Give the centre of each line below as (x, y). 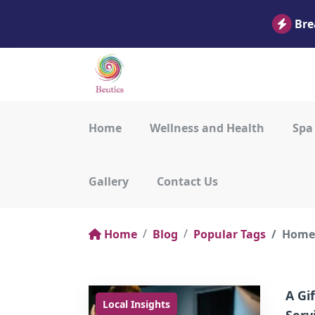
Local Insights (136, 304)
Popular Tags (230, 234)
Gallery (109, 181)
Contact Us (187, 181)
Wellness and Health (207, 128)
